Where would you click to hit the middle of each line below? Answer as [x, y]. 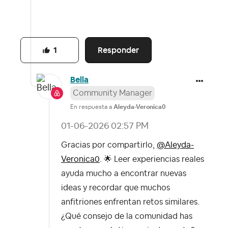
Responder [119, 50]
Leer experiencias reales [158, 160]
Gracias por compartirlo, [109, 145]
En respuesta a [92, 107]
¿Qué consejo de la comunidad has [127, 217]
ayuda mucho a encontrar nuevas [124, 174]
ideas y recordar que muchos [116, 188]
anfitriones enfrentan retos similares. [130, 202]
